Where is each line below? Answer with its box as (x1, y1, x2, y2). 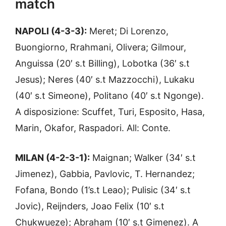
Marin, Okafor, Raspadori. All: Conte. (15, 122, 171, 133)
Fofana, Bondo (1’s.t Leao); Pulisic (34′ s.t (15, 184, 191, 195)
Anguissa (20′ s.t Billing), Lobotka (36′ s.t (15, 58, 190, 69)
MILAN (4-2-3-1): (15, 152, 90, 163)
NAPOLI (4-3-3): (15, 25, 87, 36)
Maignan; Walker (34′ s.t (90, 152, 196, 163)
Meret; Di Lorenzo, (87, 25, 168, 36)
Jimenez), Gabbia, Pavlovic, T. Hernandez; (15, 168, 195, 179)
